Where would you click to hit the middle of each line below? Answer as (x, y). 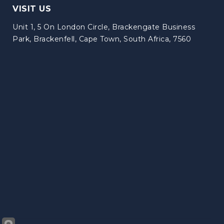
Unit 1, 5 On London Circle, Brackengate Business (104, 27)
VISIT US (32, 8)
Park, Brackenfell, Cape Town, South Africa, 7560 (102, 39)
